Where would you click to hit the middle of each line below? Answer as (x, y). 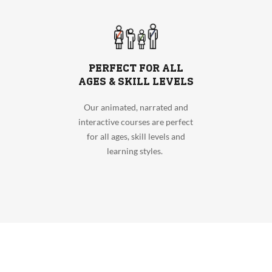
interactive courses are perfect (136, 121)
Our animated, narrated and (136, 107)
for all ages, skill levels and (136, 136)
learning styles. (136, 151)
